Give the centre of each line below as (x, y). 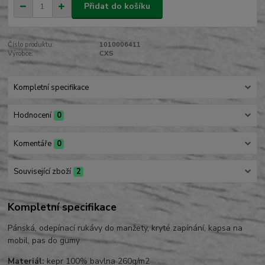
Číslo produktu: (31, 44)
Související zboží (42, 171)
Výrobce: (21, 53)
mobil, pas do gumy (44, 241)
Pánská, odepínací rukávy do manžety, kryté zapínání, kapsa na (125, 228)
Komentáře (32, 143)
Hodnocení (32, 116)
